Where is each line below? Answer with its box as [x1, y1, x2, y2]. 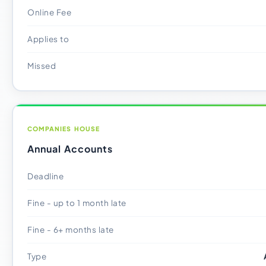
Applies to [27, 34, 69, 44]
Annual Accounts [27, 142, 113, 155]
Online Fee [27, 7, 71, 17]
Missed [27, 61, 56, 71]
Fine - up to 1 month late [27, 198, 126, 208]
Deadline [27, 171, 64, 181]
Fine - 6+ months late [27, 224, 114, 235]
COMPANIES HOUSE [27, 125, 100, 132]
